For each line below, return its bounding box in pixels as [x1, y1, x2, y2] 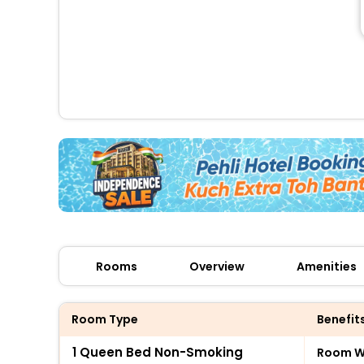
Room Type [71, 310, 138, 327]
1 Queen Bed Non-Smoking [72, 343, 243, 361]
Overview [189, 258, 245, 275]
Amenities [297, 258, 357, 275]
